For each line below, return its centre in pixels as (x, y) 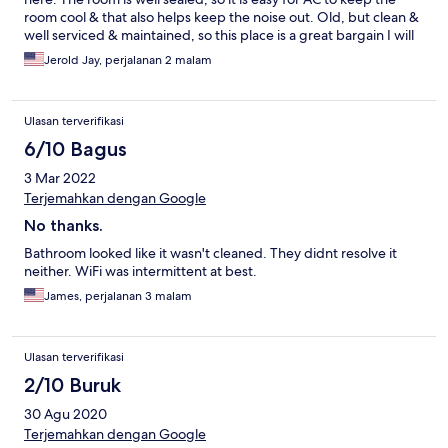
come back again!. (80, 53)
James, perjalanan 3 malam (118, 296)
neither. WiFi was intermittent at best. (140, 271)
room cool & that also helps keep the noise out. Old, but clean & (221, 17)
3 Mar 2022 (60, 178)
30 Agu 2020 (65, 414)
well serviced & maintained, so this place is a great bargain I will (219, 35)
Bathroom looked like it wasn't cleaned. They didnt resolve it (210, 253)
